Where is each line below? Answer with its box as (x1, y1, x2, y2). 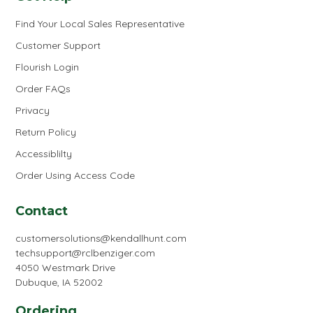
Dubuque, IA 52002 (15, 275, 103, 289)
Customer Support (15, 38, 101, 52)
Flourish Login (15, 60, 79, 73)
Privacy (15, 103, 50, 117)
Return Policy (15, 125, 76, 138)
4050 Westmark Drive (15, 261, 115, 274)
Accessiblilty (15, 147, 72, 160)
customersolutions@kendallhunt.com (15, 231, 187, 245)
